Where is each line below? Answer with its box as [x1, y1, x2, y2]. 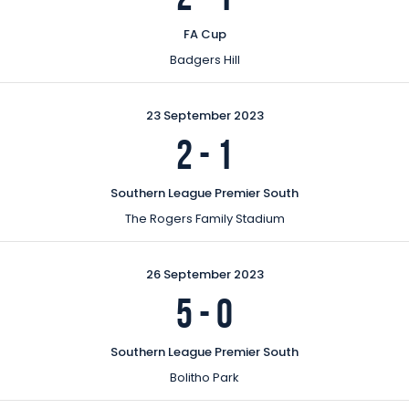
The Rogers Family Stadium [124, 209, 285, 227]
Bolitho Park [170, 368, 239, 386]
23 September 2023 [145, 106, 264, 124]
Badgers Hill [169, 50, 240, 68]
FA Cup [183, 25, 226, 43]
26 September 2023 [145, 265, 264, 283]
